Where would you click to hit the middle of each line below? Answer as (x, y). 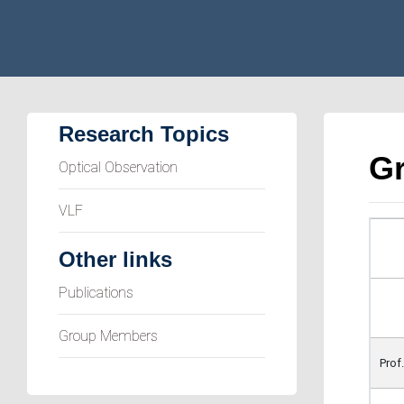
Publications (96, 293)
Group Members (108, 336)
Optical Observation (118, 167)
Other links (115, 259)
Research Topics (144, 134)
